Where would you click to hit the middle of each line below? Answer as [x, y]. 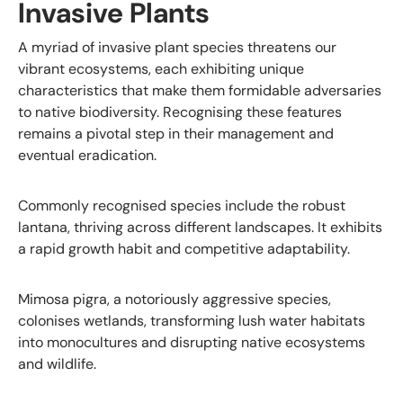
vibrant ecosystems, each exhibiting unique [161, 69]
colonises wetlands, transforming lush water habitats [192, 321]
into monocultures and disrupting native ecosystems [192, 343]
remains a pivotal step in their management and [176, 134]
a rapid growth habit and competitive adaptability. [184, 249]
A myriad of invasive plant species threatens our [177, 48]
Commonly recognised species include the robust [182, 206]
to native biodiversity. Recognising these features [180, 112]
